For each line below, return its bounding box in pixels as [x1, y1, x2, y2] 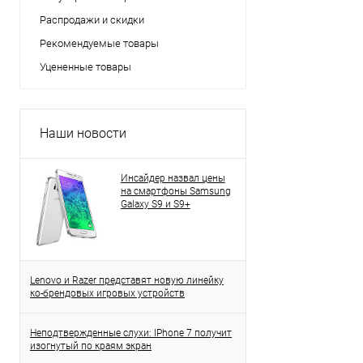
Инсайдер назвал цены [120, 173, 225, 184]
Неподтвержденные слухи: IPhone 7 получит [30, 327, 232, 340]
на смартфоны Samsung [120, 186, 231, 197]
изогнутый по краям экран [30, 340, 152, 352]
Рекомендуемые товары [40, 37, 159, 49]
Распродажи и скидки [40, 14, 144, 26]
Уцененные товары [40, 61, 131, 73]
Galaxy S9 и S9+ [120, 199, 190, 210]
